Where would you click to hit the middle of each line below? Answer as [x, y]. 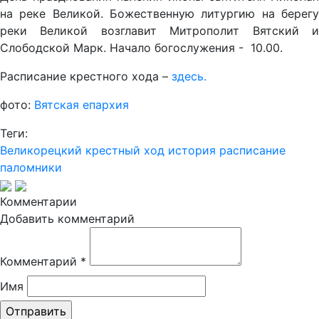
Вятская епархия [80, 105]
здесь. [189, 77]
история [192, 151]
